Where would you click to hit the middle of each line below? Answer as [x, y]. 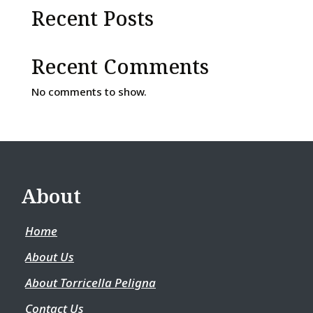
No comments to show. [89, 92]
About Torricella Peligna [90, 283]
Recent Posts [92, 18]
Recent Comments [120, 66]
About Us [50, 257]
